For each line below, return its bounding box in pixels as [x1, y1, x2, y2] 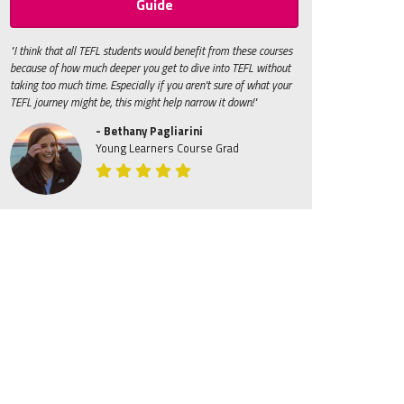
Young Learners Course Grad [96, 138, 239, 157]
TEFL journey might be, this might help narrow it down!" [10, 93, 257, 111]
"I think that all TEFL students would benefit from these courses [10, 41, 292, 60]
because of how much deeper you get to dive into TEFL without [10, 59, 290, 77]
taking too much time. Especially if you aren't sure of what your [10, 76, 291, 94]
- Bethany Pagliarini [96, 121, 203, 140]
